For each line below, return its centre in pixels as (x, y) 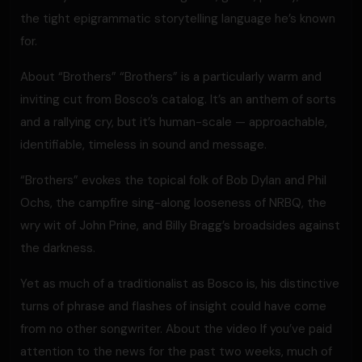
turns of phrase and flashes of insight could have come (173, 306)
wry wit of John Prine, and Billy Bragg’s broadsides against (180, 225)
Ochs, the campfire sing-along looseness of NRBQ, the (173, 203)
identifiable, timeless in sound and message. (143, 145)
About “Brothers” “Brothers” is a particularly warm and (171, 77)
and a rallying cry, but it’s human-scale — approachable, (174, 122)
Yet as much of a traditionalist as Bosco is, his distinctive (180, 284)
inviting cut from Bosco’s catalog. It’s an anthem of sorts (178, 99)
